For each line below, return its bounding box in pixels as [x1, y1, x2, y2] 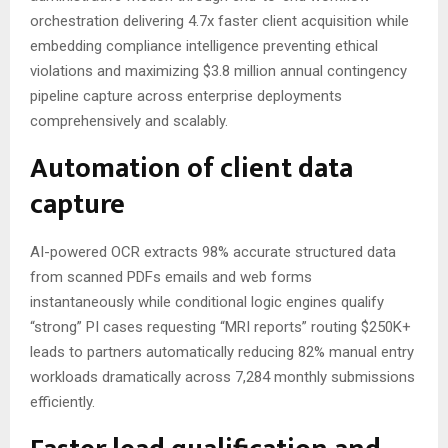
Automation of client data [30, 144, 353, 192]
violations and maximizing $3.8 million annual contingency [30, 61, 407, 80]
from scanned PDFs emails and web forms [30, 267, 312, 286]
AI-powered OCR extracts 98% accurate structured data [30, 242, 396, 261]
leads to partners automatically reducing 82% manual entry [30, 342, 414, 361]
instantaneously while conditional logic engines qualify [30, 292, 384, 311]
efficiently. [30, 392, 95, 411]
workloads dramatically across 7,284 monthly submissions [30, 367, 415, 386]
